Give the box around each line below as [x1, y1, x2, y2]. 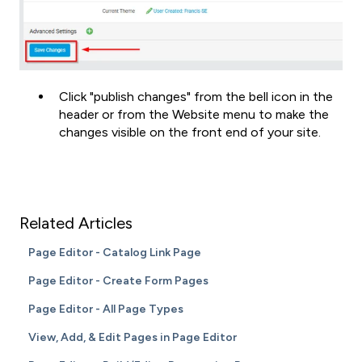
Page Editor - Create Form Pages [28, 274, 209, 288]
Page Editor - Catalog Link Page [28, 246, 202, 260]
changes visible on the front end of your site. [59, 124, 324, 141]
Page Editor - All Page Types [28, 302, 184, 317]
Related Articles [19, 213, 133, 234]
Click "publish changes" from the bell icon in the [59, 89, 333, 105]
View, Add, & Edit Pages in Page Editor [28, 330, 238, 345]
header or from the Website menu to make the [59, 107, 329, 123]
